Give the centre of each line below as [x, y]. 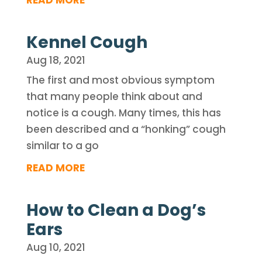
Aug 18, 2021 [56, 60]
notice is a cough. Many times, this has [123, 113]
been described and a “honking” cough [126, 129]
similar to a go [62, 146]
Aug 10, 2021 [56, 247]
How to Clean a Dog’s [116, 210]
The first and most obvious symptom [120, 80]
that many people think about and [114, 96]
